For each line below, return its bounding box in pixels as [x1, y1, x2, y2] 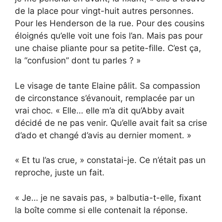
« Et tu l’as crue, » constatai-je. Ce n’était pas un [15, 155, 206, 166]
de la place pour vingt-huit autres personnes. [15, 6, 194, 16]
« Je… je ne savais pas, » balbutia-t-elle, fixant [15, 192, 201, 203]
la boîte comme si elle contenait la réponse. [15, 205, 188, 215]
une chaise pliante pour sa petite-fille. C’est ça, [15, 43, 201, 54]
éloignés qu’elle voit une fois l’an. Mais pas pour [15, 31, 203, 41]
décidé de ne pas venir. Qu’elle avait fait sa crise [15, 117, 207, 128]
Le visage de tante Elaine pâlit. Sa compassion [15, 80, 200, 91]
